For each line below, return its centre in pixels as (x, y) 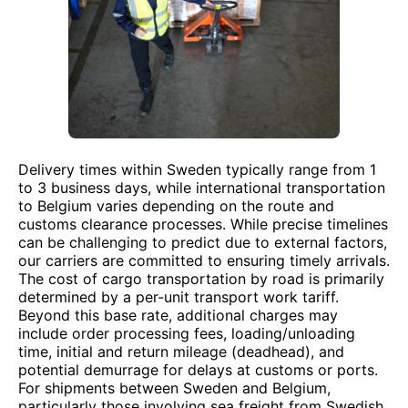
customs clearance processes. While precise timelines (203, 224)
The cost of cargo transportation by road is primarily (201, 279)
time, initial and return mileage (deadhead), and (181, 352)
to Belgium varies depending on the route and (176, 206)
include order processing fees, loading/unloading (187, 333)
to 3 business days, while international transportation (202, 188)
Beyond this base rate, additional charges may (178, 315)
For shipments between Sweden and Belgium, (174, 388)
